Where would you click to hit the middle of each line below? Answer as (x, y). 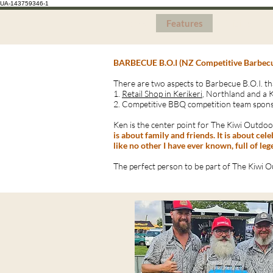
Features (184, 23)
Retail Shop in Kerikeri (162, 94)
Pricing (237, 23)
